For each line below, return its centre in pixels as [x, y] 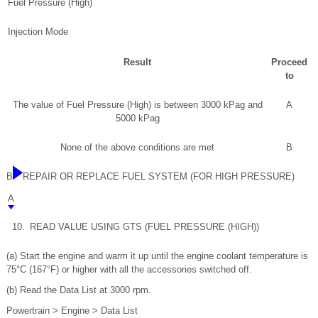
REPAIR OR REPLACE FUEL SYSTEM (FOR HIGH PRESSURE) [159, 176]
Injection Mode [38, 31]
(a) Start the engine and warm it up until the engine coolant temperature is [157, 256]
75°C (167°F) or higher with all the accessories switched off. [129, 269]
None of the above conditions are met [137, 147]
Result [137, 62]
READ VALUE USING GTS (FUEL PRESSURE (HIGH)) [144, 226]
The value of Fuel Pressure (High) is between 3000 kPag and [137, 104]
